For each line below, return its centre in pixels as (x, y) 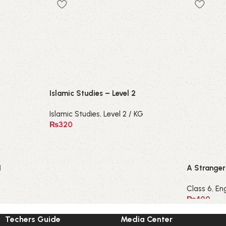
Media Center (147, 219)
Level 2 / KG (123, 114)
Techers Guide (33, 219)
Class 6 (200, 188)
